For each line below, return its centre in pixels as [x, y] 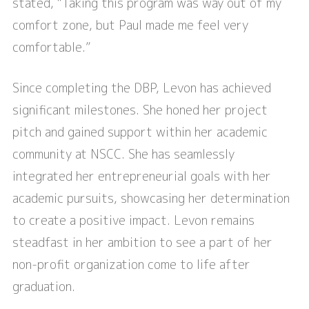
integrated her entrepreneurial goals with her [142, 177]
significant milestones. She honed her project [140, 110]
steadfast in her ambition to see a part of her [142, 243]
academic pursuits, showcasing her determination [151, 199]
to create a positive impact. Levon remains [133, 221]
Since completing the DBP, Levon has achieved [142, 88]
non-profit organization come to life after [131, 265]
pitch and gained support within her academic [140, 132]
